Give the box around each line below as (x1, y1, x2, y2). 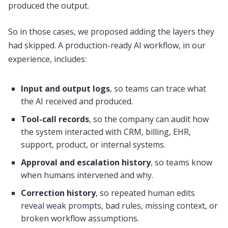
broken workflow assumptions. (21, 213, 139, 224)
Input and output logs (21, 83, 110, 94)
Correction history (21, 187, 96, 198)
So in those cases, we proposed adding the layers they (8, 26, 214, 37)
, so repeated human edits (96, 187, 195, 198)
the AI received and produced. (21, 96, 133, 107)
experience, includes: (8, 53, 89, 65)
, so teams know (151, 157, 212, 168)
